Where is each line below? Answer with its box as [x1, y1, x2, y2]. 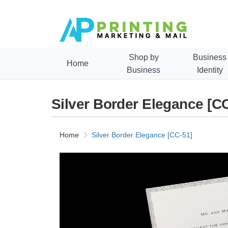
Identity [196, 65, 223, 74]
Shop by [128, 52, 159, 62]
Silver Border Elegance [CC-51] [92, 130, 192, 139]
